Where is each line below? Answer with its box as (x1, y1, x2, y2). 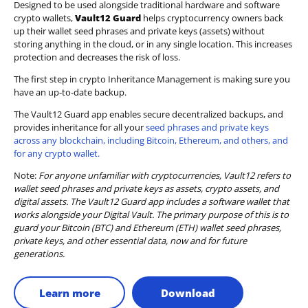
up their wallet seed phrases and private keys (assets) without (14, 24, 265, 37)
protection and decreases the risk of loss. (14, 50, 180, 63)
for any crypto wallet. (14, 146, 100, 159)
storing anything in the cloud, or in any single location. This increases (14, 37, 292, 50)
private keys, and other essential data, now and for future (14, 234, 247, 247)
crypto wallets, (14, 11, 75, 24)
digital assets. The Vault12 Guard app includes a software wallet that (14, 195, 289, 208)
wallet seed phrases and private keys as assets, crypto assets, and (14, 181, 279, 195)
